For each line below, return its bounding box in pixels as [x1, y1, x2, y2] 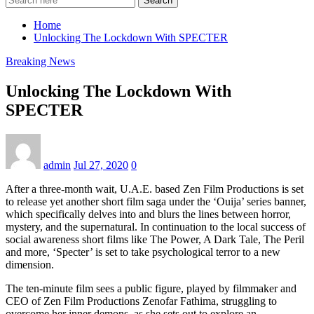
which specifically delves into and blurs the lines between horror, [6, 207, 291, 220]
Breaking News [6, 55, 75, 67]
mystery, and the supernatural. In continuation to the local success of [6, 220, 306, 233]
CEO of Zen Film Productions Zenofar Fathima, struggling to [6, 294, 277, 307]
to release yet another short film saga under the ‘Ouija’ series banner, [6, 195, 306, 207]
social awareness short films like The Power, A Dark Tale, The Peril [6, 233, 304, 245]
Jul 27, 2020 [74, 158, 128, 171]
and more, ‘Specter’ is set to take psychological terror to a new [6, 245, 280, 258]
